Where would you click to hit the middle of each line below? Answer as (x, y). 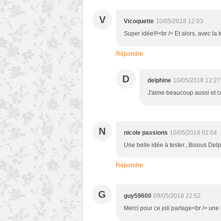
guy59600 (138, 196)
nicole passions (146, 133)
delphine (159, 81)
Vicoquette (139, 21)
